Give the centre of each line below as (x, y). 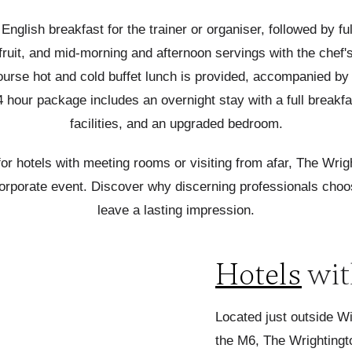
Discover (117, 187)
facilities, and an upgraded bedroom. (176, 124)
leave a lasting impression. (176, 210)
